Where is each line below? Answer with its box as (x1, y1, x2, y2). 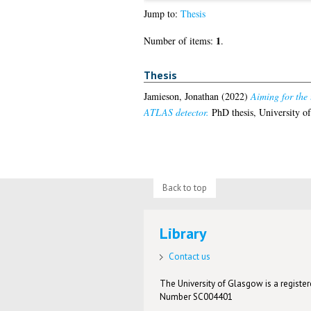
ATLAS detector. (143, 105, 209, 119)
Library (160, 224, 208, 244)
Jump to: (143, 7, 180, 21)
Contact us (169, 250, 211, 262)
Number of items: (143, 34, 216, 48)
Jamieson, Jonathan (143, 89, 219, 103)
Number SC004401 (160, 290, 233, 303)
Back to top (162, 181, 207, 194)
